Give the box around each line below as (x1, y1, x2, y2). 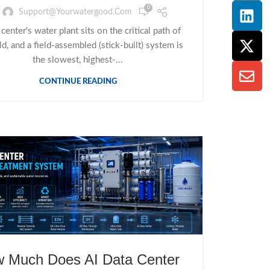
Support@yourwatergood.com (19, 7, 132, 16)
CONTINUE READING (39, 78, 117, 86)
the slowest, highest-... (33, 55, 123, 65)
